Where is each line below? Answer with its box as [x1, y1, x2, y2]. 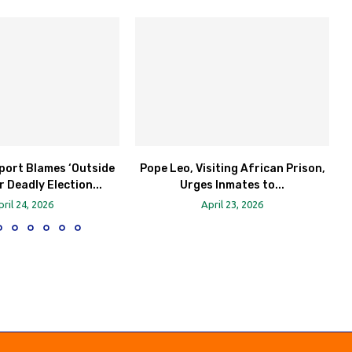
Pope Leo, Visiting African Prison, [139, 162, 325, 176]
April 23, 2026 [201, 199, 264, 211]
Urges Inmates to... [180, 178, 285, 192]
